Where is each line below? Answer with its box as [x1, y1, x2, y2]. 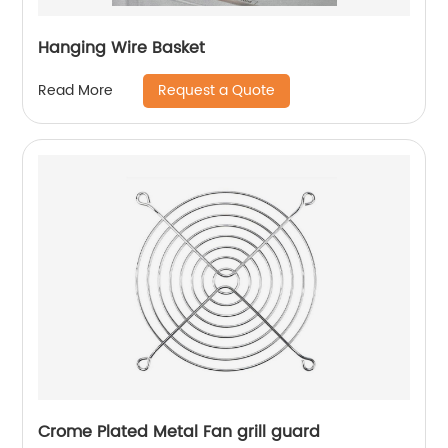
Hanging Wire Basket [38, 34, 206, 61]
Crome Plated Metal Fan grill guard [38, 418, 321, 445]
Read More [38, 79, 114, 103]
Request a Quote [158, 78, 276, 102]
